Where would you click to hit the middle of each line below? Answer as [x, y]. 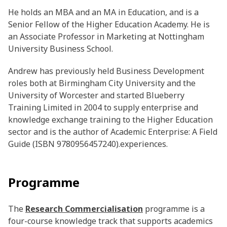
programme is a [174, 209]
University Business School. [61, 49]
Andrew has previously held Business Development [106, 71]
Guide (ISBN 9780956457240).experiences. [88, 144]
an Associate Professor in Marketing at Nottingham [106, 37]
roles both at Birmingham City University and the [102, 83]
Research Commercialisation [84, 209]
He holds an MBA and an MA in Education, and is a [103, 12]
